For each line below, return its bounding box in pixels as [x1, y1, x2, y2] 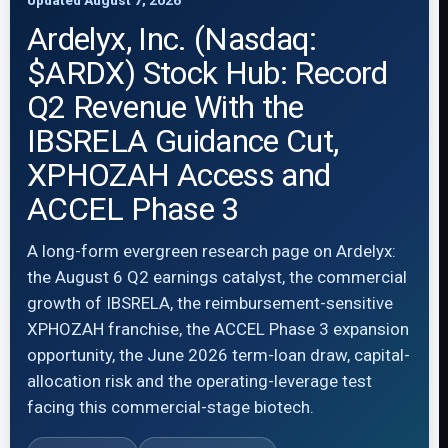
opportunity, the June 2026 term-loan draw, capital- [27, 345, 410, 365]
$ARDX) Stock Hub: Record [27, 54, 388, 92]
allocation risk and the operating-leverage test [27, 371, 372, 391]
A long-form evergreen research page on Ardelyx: [27, 241, 396, 261]
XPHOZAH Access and [27, 156, 331, 194]
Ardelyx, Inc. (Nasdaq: [27, 20, 316, 58]
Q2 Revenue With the [27, 88, 304, 126]
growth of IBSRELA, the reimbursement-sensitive [27, 293, 393, 313]
